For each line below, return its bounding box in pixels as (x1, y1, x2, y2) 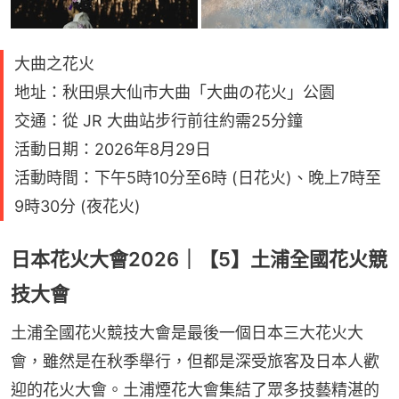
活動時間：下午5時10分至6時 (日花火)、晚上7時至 (14, 168, 381, 188)
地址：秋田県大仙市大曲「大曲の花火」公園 (14, 83, 335, 102)
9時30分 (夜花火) (14, 197, 141, 216)
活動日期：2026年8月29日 (14, 140, 211, 159)
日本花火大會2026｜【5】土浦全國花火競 (11, 248, 387, 272)
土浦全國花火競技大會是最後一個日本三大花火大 (11, 323, 363, 343)
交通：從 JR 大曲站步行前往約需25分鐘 (14, 111, 303, 131)
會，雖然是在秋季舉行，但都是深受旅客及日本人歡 (11, 352, 379, 371)
